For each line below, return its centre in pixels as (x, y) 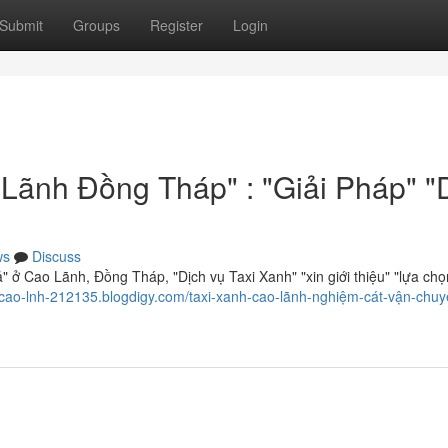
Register (176, 25)
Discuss (56, 256)
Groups (96, 25)
